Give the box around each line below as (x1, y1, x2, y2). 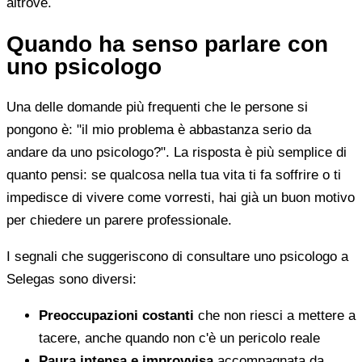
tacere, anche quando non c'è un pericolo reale (39, 330, 320, 347)
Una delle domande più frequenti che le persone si (6, 99, 308, 116)
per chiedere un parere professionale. (6, 213, 232, 229)
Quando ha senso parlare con (6, 31, 328, 57)
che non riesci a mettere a (194, 308, 356, 324)
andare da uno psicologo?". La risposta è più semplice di (6, 145, 347, 161)
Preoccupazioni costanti (39, 308, 194, 324)
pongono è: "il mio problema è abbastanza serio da (6, 122, 311, 138)
